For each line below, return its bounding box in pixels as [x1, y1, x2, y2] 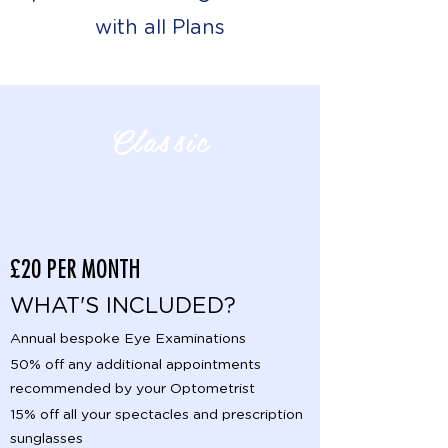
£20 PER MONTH [10, 254, 141, 283]
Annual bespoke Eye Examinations [10, 332, 246, 346]
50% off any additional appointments [10, 358, 261, 372]
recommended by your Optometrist [10, 382, 255, 396]
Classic [109, 115, 211, 164]
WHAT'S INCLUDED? [10, 295, 236, 317]
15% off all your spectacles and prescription [10, 408, 303, 422]
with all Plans [95, 18, 225, 38]
